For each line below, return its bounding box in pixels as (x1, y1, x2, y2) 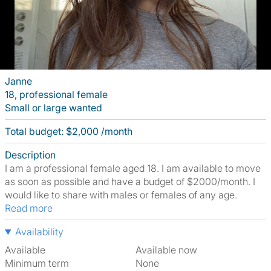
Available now (142, 244, 197, 256)
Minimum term (5, 257, 69, 269)
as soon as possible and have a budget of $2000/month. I (5, 175, 255, 188)
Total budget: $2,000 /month (5, 125, 132, 137)
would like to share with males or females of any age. (5, 189, 237, 201)
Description (5, 149, 56, 161)
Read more (11, 202, 53, 214)
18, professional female (5, 88, 108, 100)
